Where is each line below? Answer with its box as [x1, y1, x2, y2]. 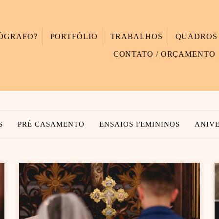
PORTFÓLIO [50, 32, 98, 41]
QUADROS [175, 32, 218, 41]
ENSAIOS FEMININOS [99, 120, 180, 129]
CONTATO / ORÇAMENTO [113, 50, 216, 59]
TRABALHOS [110, 32, 163, 41]
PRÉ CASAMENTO [17, 120, 85, 129]
